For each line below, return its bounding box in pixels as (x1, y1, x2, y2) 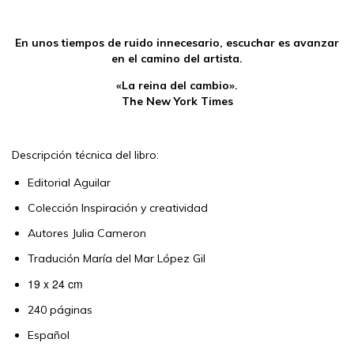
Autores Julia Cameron (28, 225, 146, 240)
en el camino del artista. (111, 51, 243, 66)
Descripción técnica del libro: (12, 147, 159, 162)
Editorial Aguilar (28, 175, 111, 190)
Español (28, 327, 70, 342)
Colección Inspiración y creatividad (28, 200, 208, 215)
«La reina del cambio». (116, 77, 238, 92)
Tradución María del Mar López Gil (28, 250, 205, 265)
